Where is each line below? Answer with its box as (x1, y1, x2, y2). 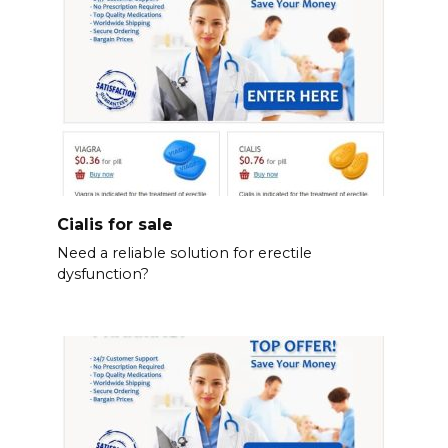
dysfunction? (56, 264, 149, 283)
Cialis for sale (56, 214, 173, 234)
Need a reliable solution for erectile (56, 243, 312, 262)
